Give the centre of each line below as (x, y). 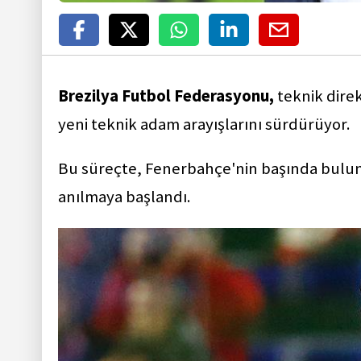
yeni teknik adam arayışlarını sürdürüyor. (204, 124)
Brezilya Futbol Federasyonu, (166, 95)
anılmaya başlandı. (124, 197)
